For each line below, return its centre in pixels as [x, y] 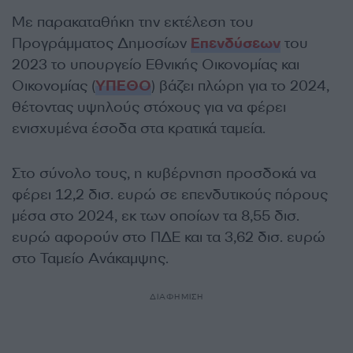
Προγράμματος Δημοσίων [101, 44]
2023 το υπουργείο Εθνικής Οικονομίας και [156, 65]
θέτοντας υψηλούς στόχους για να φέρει [149, 108]
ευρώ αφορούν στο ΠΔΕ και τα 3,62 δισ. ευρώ [169, 238]
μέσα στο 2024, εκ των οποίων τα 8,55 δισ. [156, 216]
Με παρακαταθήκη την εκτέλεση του [133, 22]
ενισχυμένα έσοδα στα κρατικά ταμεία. [139, 129]
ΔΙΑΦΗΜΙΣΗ [176, 297]
